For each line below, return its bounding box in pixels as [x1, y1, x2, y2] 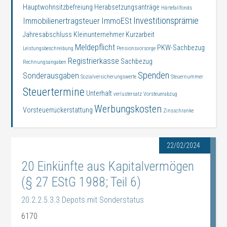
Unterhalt [86, 89, 112, 97]
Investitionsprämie [133, 15, 199, 26]
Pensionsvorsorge [117, 45, 156, 52]
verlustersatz [113, 91, 142, 97]
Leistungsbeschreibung [23, 45, 74, 52]
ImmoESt [101, 16, 132, 26]
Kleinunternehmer [73, 30, 125, 39]
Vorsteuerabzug [143, 91, 178, 97]
